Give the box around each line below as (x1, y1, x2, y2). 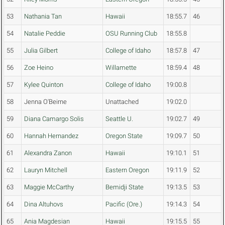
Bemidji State (105, 183, 144, 191)
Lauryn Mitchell (24, 166, 67, 174)
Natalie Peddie (24, 30, 65, 38)
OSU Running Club (105, 30, 157, 38)
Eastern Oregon (105, 166, 149, 174)
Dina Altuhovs (24, 200, 63, 208)
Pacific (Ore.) (105, 200, 142, 208)
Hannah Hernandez (24, 132, 78, 140)
